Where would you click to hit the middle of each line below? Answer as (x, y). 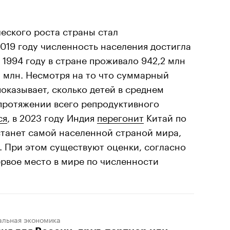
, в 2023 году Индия (52, 116)
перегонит (120, 116)
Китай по (165, 116)
